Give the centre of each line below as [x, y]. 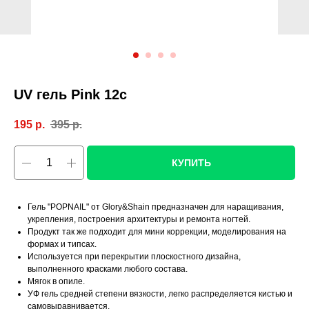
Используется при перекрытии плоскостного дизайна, [134, 257]
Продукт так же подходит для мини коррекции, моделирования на [157, 232]
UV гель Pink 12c [70, 94]
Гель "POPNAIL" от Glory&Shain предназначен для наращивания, [156, 207]
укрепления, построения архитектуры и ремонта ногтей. [139, 220]
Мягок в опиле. [56, 282]
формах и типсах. [62, 245]
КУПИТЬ [191, 163]
